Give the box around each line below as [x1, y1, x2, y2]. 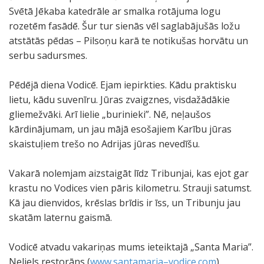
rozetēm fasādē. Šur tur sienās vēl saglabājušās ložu [9, 19, 240, 32]
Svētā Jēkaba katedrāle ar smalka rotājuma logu [9, 5, 220, 18]
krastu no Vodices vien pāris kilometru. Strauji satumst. [9, 181, 252, 194]
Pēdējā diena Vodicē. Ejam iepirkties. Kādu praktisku [9, 78, 236, 91]
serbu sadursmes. [9, 49, 87, 62]
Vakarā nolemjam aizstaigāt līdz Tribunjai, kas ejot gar [9, 167, 249, 180]
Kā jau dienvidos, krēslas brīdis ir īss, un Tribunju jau [9, 196, 240, 209]
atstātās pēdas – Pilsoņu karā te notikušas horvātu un [9, 34, 248, 47]
